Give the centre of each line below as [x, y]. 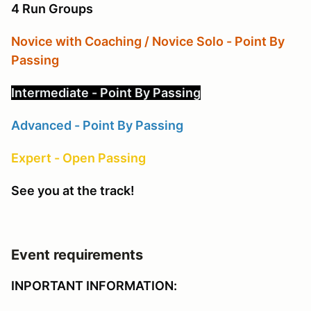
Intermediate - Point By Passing [106, 92]
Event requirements [77, 254]
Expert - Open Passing [78, 158]
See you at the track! [73, 190]
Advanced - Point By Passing [97, 125]
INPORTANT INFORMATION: [95, 285]
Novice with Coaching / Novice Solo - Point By [148, 41]
